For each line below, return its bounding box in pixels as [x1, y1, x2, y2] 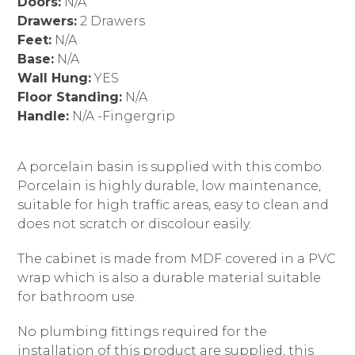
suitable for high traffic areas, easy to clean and [17, 197, 330, 212]
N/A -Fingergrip [69, 109, 176, 124]
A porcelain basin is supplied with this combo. [17, 159, 325, 174]
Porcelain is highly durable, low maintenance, [17, 178, 322, 193]
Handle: [17, 109, 70, 124]
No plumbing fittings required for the [17, 324, 268, 339]
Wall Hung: [17, 71, 92, 86]
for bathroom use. [17, 289, 138, 304]
